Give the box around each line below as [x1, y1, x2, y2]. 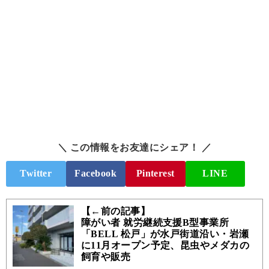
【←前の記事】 [80, 206, 151, 216]
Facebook [74, 168, 117, 179]
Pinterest [136, 168, 175, 179]
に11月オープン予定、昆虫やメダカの [80, 240, 250, 250]
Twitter [20, 168, 52, 179]
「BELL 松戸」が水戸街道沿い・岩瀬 [80, 229, 249, 239]
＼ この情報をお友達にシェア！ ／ [57, 142, 212, 153]
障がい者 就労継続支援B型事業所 [80, 217, 229, 228]
